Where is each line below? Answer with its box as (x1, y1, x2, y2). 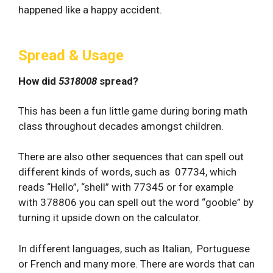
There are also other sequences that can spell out (18, 151, 244, 163)
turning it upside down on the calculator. (18, 211, 201, 224)
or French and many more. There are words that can (18, 257, 255, 270)
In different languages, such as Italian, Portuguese (18, 242, 250, 255)
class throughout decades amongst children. (18, 119, 224, 132)
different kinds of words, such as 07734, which (18, 166, 236, 178)
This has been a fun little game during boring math (18, 104, 247, 117)
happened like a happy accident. (18, 3, 162, 16)
